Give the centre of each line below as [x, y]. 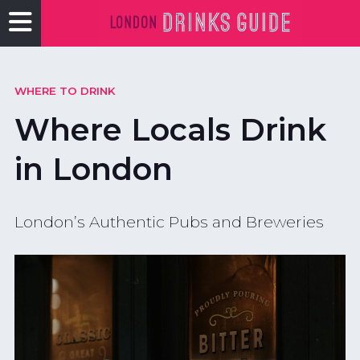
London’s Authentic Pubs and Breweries [169, 222]
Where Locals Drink [170, 130]
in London [93, 170]
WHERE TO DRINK [65, 91]
